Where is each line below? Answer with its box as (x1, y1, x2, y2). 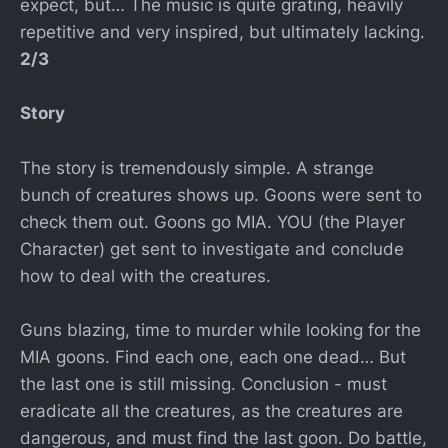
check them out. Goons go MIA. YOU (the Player (20, 211, 405, 232)
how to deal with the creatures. (20, 265, 271, 286)
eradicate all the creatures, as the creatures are (20, 400, 403, 421)
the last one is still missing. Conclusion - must (20, 373, 387, 394)
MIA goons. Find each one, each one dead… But (20, 346, 406, 367)
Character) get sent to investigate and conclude (20, 238, 404, 259)
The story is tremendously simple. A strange (20, 157, 374, 178)
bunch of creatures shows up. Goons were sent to (20, 184, 422, 205)
